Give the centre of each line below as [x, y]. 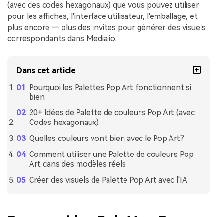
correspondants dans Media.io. [62, 38]
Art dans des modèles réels [77, 164]
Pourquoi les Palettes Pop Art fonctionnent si [110, 87]
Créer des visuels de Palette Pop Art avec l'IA [108, 180]
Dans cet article [46, 70]
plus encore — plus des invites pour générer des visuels [107, 27]
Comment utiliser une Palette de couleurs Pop [111, 154]
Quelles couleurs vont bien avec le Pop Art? [106, 139]
